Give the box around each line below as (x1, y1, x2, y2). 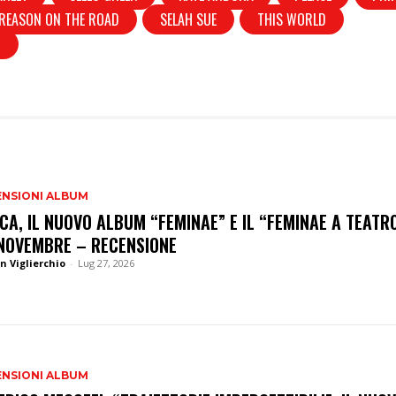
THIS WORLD (257, 9, 327, 30)
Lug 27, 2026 (77, 256, 134, 270)
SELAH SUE (160, 9, 217, 30)
